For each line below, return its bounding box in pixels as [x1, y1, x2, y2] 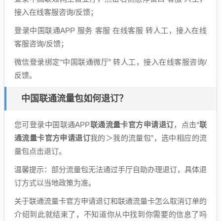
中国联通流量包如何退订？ [21, 94, 128, 104]
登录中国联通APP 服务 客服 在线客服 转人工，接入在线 [14, 26, 207, 35]
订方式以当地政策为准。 [14, 179, 96, 187]
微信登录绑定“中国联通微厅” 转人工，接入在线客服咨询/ [14, 58, 207, 66]
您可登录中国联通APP [14, 120, 90, 129]
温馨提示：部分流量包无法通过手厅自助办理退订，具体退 [14, 165, 207, 174]
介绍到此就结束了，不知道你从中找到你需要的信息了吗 [14, 210, 207, 219]
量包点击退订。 [14, 147, 66, 155]
